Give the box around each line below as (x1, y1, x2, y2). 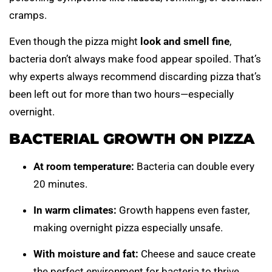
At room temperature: (33, 160, 134, 172)
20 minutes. (33, 177, 87, 190)
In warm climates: (33, 204, 117, 217)
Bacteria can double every (134, 160, 254, 172)
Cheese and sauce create (138, 248, 256, 260)
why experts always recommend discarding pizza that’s (9, 70, 261, 83)
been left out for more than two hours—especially (9, 88, 234, 101)
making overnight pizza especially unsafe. (33, 222, 223, 234)
